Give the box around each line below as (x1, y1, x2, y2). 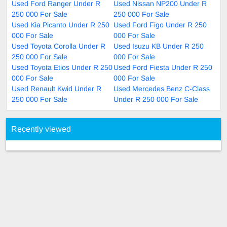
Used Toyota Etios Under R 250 (12, 63, 112, 72)
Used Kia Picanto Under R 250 (12, 21, 109, 29)
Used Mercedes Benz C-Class (113, 85, 210, 93)
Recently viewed (11, 125, 71, 134)
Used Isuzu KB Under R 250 (113, 42, 204, 51)
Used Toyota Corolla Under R (12, 42, 105, 51)
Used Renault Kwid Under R (12, 85, 101, 93)
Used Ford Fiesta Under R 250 (113, 63, 212, 72)
